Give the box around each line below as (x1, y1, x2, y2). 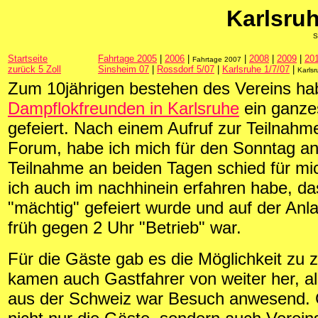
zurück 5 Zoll (8, 64, 61, 75)
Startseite (8, 53, 48, 64)
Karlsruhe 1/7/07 (222, 64, 290, 75)
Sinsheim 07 (98, 64, 149, 75)
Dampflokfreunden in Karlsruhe (8, 99, 239, 118)
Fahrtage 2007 (192, 55, 241, 63)
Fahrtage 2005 (98, 53, 157, 64)
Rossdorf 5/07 (157, 64, 214, 75)
